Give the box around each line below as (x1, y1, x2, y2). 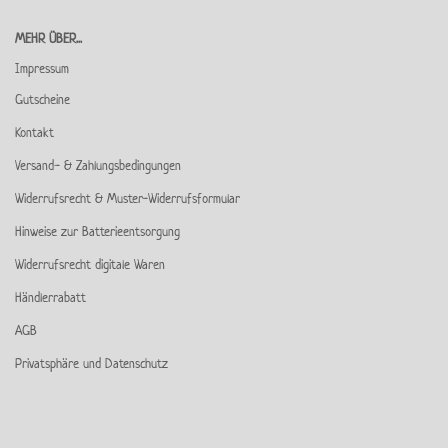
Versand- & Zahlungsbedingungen (15, 156, 181, 174)
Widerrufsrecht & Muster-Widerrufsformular (15, 189, 240, 207)
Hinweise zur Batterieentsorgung (15, 222, 180, 240)
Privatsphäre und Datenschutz (15, 354, 168, 372)
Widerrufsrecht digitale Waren (15, 255, 165, 273)
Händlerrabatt (15, 288, 86, 306)
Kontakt (15, 123, 54, 141)
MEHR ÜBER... (15, 29, 82, 47)
